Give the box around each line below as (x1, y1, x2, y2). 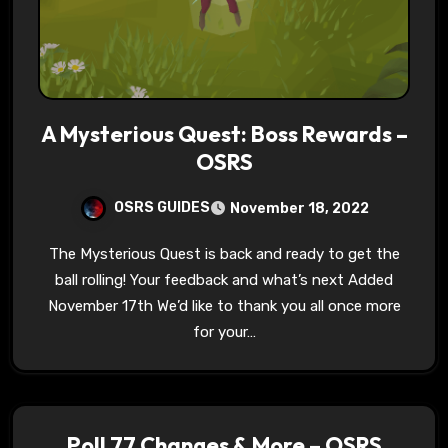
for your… (192, 322, 256, 341)
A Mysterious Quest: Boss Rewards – (40, 119, 408, 148)
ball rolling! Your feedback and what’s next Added (55, 270, 393, 289)
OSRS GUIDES (113, 198, 210, 216)
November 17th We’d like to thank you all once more (47, 296, 401, 315)
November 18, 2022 (229, 199, 369, 217)
